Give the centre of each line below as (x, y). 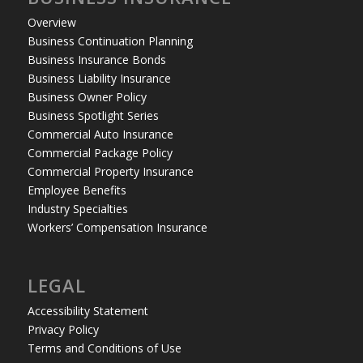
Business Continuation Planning (110, 41)
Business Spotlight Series (93, 115)
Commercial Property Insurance (110, 171)
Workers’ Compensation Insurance (117, 227)
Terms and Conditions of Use (104, 348)
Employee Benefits (77, 190)
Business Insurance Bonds (96, 59)
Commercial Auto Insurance (100, 134)
